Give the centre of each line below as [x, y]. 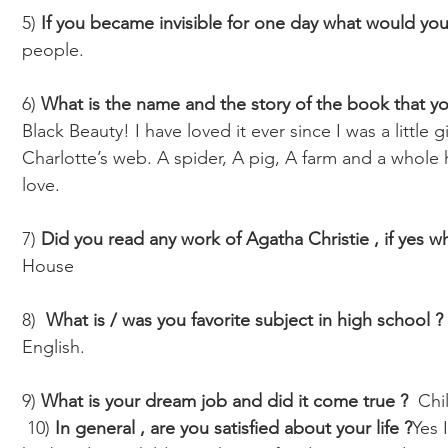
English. [53, 347]
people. [55, 50]
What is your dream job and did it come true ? [227, 401]
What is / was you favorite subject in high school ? [244, 320]
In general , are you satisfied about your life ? [233, 428]
